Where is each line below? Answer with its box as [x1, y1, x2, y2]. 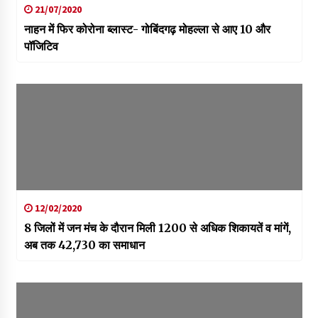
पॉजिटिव [23, 38, 58, 53]
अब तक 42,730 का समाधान [23, 237, 145, 252]
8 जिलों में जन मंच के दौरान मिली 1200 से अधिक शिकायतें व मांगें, [23, 220, 291, 235]
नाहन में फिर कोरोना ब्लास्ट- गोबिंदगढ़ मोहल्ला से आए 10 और [23, 21, 270, 36]
